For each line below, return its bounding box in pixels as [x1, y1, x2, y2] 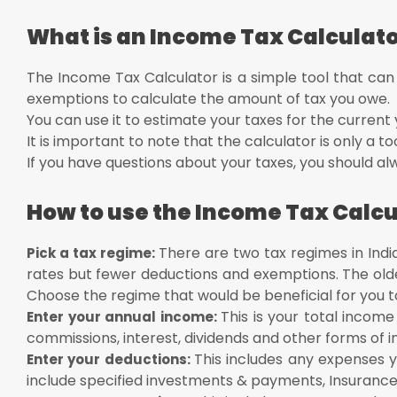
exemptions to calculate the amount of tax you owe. [27, 88, 390, 109]
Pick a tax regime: [27, 243, 160, 262]
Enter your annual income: [27, 307, 222, 326]
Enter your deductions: [27, 349, 195, 369]
